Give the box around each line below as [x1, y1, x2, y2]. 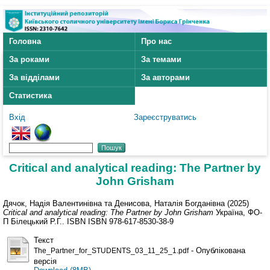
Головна [9, 37, 41, 46]
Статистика [9, 91, 52, 101]
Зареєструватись [133, 113, 196, 122]
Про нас [141, 37, 172, 46]
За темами [141, 55, 181, 64]
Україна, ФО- [213, 207, 262, 217]
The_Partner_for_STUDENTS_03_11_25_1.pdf [34, 246, 189, 254]
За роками [9, 55, 49, 64]
